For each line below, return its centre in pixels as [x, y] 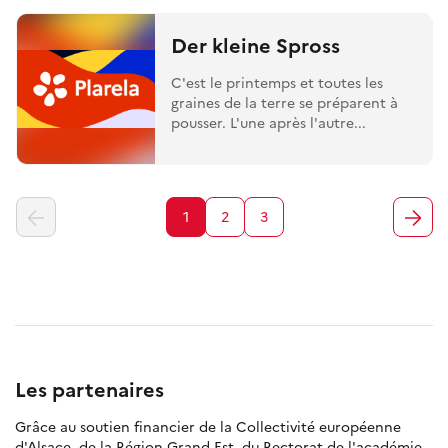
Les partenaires [89, 388]
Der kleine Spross [256, 44]
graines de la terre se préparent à [285, 102]
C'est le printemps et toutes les [277, 82]
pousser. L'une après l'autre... [269, 122]
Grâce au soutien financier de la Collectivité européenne [208, 426]
